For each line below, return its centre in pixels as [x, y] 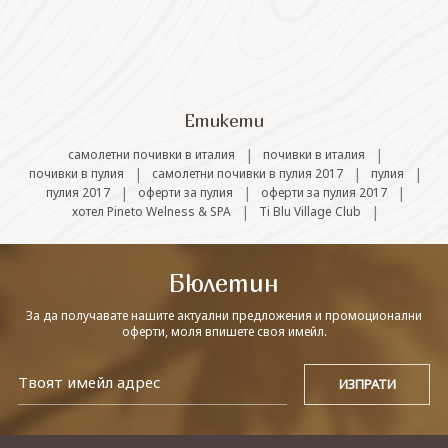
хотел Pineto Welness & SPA [151, 211]
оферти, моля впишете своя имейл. [224, 331]
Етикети [224, 120]
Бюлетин [224, 283]
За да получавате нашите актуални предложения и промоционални [224, 315]
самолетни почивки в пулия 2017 [247, 173]
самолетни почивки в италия [151, 154]
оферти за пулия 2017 [323, 192]
